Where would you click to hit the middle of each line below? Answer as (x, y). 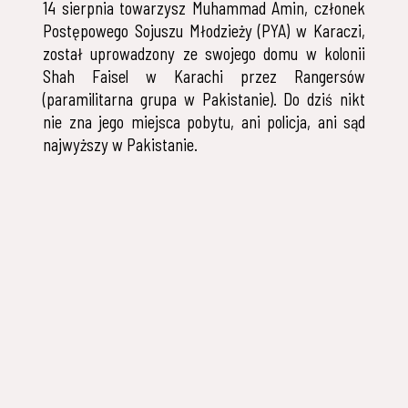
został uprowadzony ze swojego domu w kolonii (204, 54)
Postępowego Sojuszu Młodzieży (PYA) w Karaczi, (204, 31)
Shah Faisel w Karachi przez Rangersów (204, 77)
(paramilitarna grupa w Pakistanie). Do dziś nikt (204, 100)
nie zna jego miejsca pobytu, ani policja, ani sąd (204, 122)
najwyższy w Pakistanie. (121, 145)
